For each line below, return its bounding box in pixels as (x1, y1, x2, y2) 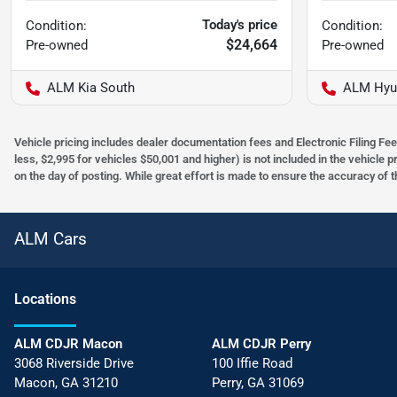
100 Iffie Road (211, 355, 292, 372)
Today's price (202, 17, 277, 34)
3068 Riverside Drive (14, 355, 134, 372)
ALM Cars (14, 229, 87, 250)
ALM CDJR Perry (211, 336, 311, 353)
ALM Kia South (47, 80, 135, 97)
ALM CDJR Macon (14, 336, 122, 353)
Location (14, 291, 69, 308)
